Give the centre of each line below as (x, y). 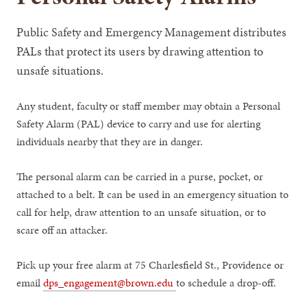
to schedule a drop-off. (228, 282)
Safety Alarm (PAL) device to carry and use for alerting (139, 123)
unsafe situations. (60, 70)
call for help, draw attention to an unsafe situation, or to (142, 212)
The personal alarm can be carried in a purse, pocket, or (140, 176)
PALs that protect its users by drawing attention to (140, 51)
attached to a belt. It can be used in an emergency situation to (153, 194)
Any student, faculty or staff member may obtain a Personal (149, 106)
